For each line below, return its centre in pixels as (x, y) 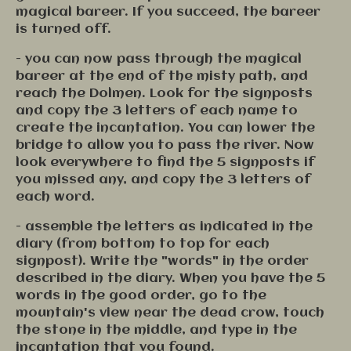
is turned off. (65, 29)
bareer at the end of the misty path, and (162, 76)
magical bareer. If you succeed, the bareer (168, 12)
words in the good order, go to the (141, 296)
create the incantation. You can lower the (165, 128)
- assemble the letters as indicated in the (164, 227)
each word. (57, 197)
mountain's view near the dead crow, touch (170, 313)
